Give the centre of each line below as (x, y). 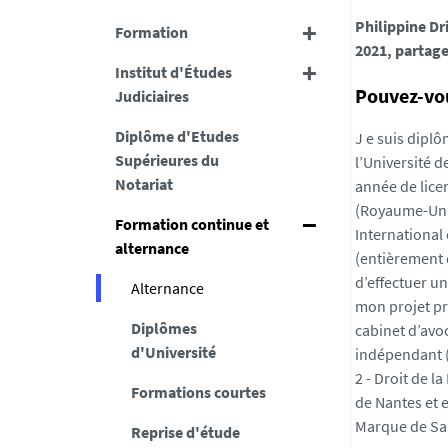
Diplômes (163, 328)
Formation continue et (191, 224)
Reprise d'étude (185, 432)
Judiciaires (151, 96)
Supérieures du (166, 160)
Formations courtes (198, 392)
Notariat (143, 184)
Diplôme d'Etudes (176, 136)
